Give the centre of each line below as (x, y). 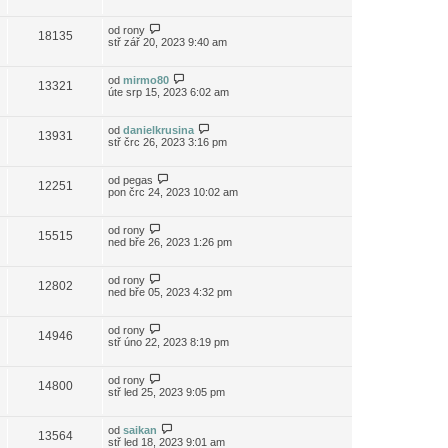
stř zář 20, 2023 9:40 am (167, 42)
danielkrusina (158, 130)
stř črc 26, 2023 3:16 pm (167, 142)
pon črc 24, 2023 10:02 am (173, 192)
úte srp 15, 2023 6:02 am (168, 92)
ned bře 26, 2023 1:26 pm (170, 242)
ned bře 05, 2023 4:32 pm (170, 292)
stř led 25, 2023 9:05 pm (166, 392)
